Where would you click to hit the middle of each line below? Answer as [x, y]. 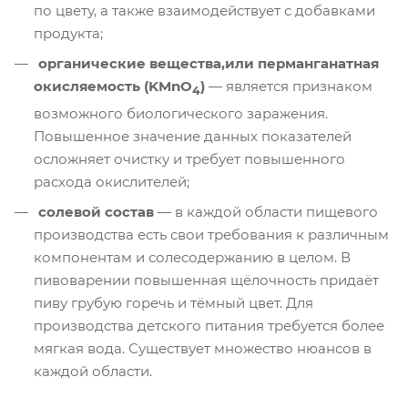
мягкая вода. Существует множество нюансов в [203, 349]
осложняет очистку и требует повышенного [189, 159]
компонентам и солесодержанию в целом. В [192, 258]
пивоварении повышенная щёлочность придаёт [206, 280]
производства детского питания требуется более [209, 326]
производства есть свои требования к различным [211, 235]
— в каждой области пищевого [266, 212]
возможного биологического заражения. [181, 114]
